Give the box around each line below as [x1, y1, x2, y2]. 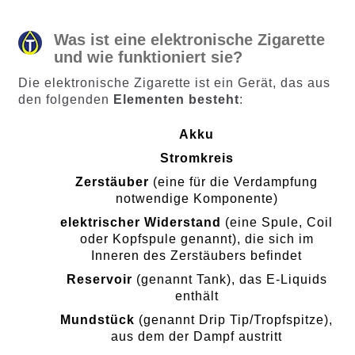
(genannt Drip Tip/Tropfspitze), [139, 312, 333, 326]
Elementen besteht [113, 93, 239, 106]
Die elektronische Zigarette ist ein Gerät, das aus [17, 76, 330, 90]
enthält [174, 288, 219, 303]
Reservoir [66, 272, 136, 286]
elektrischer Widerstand [60, 215, 221, 229]
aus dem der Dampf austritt [111, 329, 282, 343]
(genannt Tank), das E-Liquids [136, 272, 327, 286]
